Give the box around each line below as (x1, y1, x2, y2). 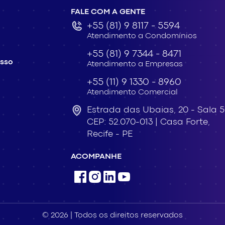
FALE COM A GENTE (71, 9, 145, 16)
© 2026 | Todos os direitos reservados (42, 212, 183, 219)
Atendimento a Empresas (87, 61, 183, 68)
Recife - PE (87, 131, 133, 139)
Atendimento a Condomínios (87, 33, 197, 40)
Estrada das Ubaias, (87, 106, 176, 115)
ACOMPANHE (71, 153, 122, 161)
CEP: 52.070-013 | (87, 119, 160, 127)
